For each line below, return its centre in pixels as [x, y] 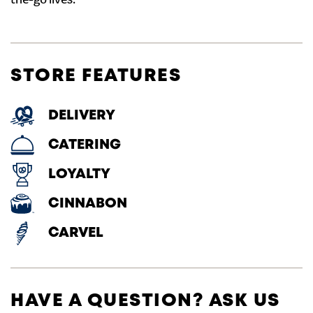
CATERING [85, 145]
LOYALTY [79, 174]
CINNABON [88, 204]
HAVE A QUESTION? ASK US [145, 301]
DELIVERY [82, 116]
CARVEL [76, 233]
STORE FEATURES [96, 76]
